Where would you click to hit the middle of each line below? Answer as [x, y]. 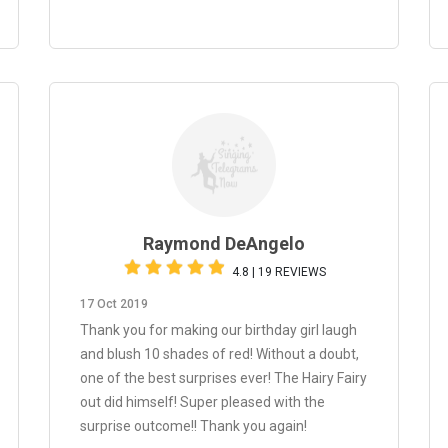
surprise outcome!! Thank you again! [193, 426]
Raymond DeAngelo [224, 243]
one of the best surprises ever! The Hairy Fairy [223, 378]
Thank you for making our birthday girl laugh [218, 330]
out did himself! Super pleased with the [202, 402]
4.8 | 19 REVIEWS [279, 272]
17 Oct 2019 [114, 304]
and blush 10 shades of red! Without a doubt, [219, 354]
